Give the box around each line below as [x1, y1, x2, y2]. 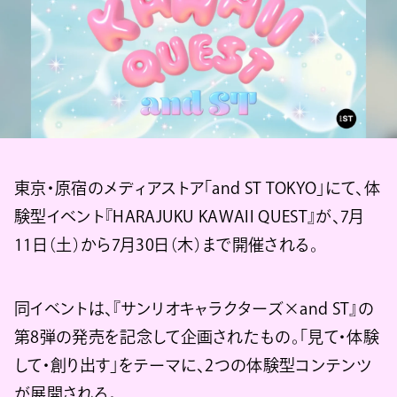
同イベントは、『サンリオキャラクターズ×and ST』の [14, 300, 374, 316]
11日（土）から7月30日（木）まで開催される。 [14, 236, 319, 253]
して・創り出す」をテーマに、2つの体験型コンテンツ [14, 356, 372, 373]
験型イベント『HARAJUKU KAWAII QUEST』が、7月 [14, 207, 365, 224]
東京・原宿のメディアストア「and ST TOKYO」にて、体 [14, 179, 380, 196]
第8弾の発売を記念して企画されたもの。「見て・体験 [14, 328, 379, 345]
